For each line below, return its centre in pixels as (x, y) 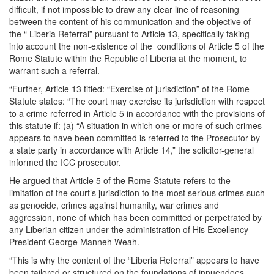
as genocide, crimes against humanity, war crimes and (114, 205)
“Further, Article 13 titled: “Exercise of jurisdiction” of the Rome (129, 89)
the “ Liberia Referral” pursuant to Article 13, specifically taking (129, 34)
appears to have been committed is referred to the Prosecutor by (135, 138)
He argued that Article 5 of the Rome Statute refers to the (120, 181)
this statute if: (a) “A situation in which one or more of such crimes (135, 126)
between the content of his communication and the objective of (130, 22)
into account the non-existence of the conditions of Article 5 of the (137, 46)
